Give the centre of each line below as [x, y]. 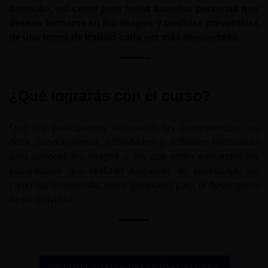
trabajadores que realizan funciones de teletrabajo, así [134, 170]
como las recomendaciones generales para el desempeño [134, 185]
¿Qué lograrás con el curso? [110, 96]
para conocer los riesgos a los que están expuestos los [134, 156]
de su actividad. [42, 199]
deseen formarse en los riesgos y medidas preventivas [134, 23]
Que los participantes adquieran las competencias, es [134, 127]
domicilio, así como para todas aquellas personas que [134, 9]
